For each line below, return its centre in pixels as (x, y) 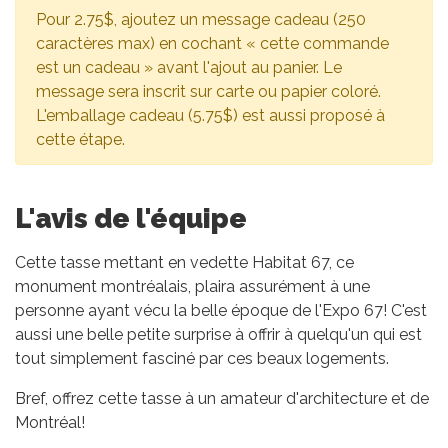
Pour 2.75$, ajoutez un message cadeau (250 (201, 19)
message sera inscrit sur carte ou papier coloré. (208, 91)
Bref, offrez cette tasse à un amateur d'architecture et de (222, 398)
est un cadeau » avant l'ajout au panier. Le (189, 67)
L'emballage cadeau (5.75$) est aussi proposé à (210, 115)
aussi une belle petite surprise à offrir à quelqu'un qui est (218, 334)
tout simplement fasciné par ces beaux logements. (204, 358)
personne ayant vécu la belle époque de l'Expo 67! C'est (221, 310)
